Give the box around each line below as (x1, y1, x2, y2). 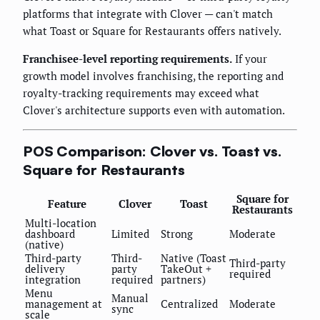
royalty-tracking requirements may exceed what (23, 85, 259, 100)
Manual (111, 290, 149, 305)
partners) (161, 271, 206, 286)
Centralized (161, 296, 218, 311)
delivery (25, 261, 65, 276)
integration (25, 271, 81, 286)
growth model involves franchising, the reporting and (23, 68, 284, 83)
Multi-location (25, 215, 96, 230)
